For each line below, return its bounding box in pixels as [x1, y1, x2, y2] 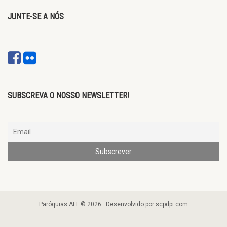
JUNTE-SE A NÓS [8, 12, 64, 22]
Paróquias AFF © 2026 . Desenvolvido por [39, 201, 156, 208]
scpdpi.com [156, 201, 188, 208]
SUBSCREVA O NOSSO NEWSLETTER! [8, 91, 129, 101]
